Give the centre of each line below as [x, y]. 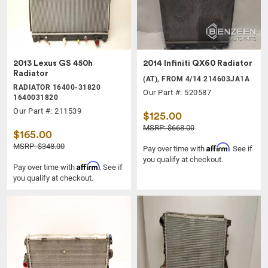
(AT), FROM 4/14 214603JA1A [196, 79]
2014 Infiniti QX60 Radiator [198, 63]
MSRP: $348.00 [39, 146]
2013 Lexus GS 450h [53, 63]
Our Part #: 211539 [47, 111]
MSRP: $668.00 [169, 127]
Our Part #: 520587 [177, 92]
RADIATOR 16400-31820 [57, 87]
